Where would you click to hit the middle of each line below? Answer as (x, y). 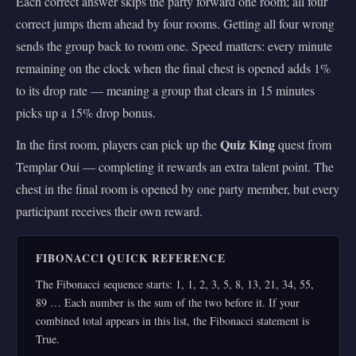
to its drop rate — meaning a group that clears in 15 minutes (165, 90)
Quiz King (248, 144)
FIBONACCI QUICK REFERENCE (131, 258)
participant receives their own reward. (109, 211)
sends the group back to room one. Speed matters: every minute (174, 45)
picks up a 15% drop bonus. (86, 112)
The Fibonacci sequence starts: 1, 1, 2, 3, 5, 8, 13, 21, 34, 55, (175, 284)
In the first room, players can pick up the (118, 144)
